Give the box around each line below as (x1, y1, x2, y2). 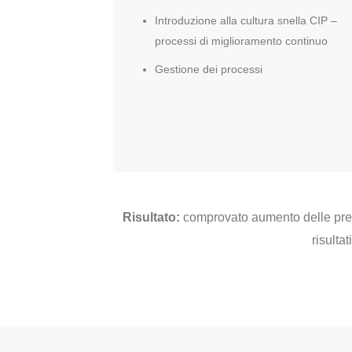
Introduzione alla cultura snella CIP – (155, 14, 337, 27)
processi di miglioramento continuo (155, 35, 328, 47)
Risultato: (123, 211, 180, 224)
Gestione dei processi (155, 63, 262, 75)
